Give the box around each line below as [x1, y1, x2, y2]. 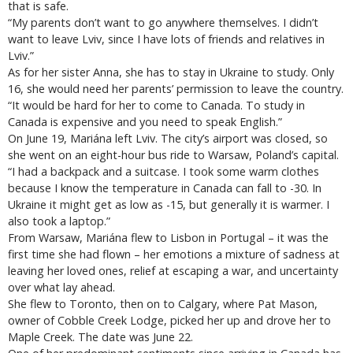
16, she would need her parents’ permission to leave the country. [8, 80, 344, 96]
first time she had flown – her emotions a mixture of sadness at [8, 246, 340, 262]
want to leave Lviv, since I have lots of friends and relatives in [8, 31, 325, 46]
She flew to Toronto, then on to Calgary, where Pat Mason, [8, 295, 318, 311]
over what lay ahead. [8, 279, 115, 295]
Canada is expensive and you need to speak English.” [8, 113, 282, 129]
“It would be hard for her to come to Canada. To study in [8, 97, 305, 113]
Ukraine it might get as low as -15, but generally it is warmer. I [8, 196, 329, 212]
